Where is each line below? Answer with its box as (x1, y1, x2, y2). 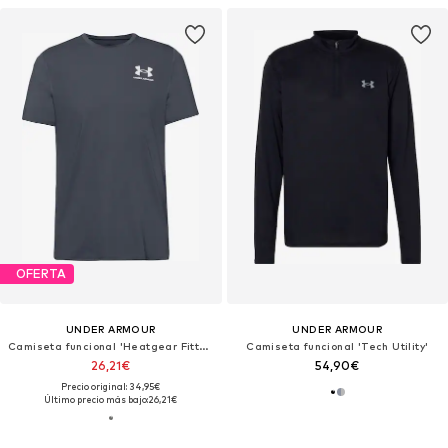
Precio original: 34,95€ (61, 380, 161, 392)
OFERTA (16, 266, 66, 282)
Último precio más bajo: (44, 393, 149, 405)
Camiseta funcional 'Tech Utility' (246, 339, 429, 352)
